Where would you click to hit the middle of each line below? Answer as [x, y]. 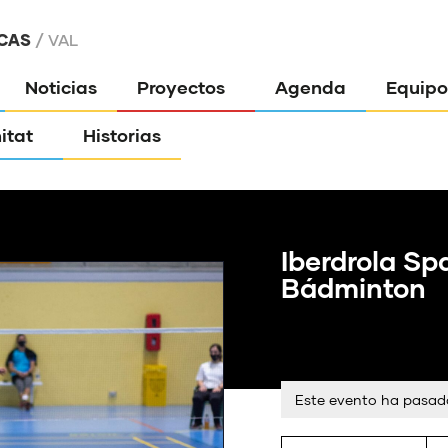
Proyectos [181, 87]
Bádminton [353, 287]
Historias [122, 135]
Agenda [311, 87]
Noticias [61, 87]
